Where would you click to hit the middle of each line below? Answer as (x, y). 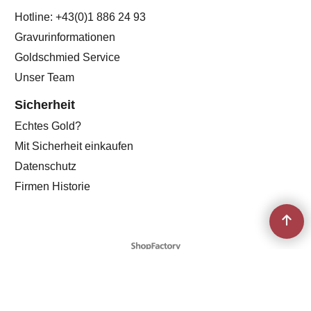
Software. (155, 259)
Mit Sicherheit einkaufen (74, 145)
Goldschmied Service (67, 57)
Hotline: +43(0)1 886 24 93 (80, 16)
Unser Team (44, 77)
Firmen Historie (52, 186)
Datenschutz (45, 166)
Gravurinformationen (65, 36)
